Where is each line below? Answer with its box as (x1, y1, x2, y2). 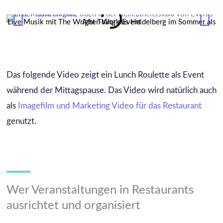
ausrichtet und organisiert (6, 200, 140, 212)
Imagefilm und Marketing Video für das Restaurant (17, 101, 202, 110)
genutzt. (6, 116, 38, 125)
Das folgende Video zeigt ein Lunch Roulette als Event (6, 70, 204, 79)
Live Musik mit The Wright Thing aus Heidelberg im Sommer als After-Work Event (82, 18, 141, 26)
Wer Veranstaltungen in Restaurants (6, 184, 194, 197)
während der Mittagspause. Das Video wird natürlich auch (6, 86, 217, 95)
